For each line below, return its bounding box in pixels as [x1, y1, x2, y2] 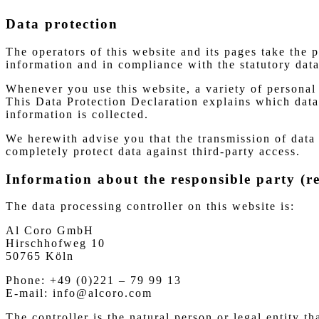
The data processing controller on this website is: [6, 200, 295, 213]
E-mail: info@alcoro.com [6, 287, 152, 300]
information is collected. [6, 108, 149, 120]
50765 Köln [6, 250, 74, 263]
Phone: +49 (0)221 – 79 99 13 [6, 274, 182, 287]
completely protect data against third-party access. [6, 145, 300, 157]
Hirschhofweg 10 [6, 237, 105, 250]
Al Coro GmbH [6, 224, 94, 237]
